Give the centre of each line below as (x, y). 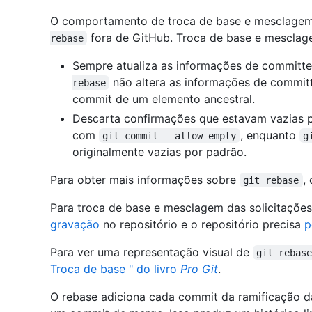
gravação (75, 224)
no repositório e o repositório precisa (202, 224)
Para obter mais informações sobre (145, 179)
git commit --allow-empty (170, 135)
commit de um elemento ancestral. (164, 99)
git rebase (271, 180)
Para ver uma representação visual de (151, 252)
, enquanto (270, 135)
